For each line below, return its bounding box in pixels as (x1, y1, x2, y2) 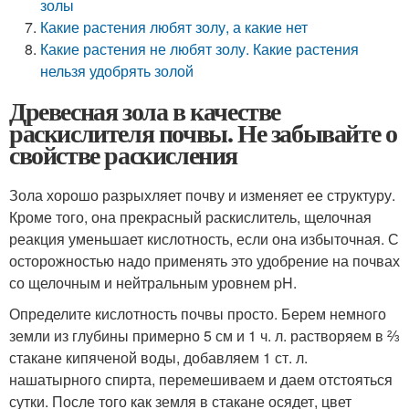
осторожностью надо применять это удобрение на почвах (9, 250, 400, 271)
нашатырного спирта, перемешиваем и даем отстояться (9, 369, 393, 390)
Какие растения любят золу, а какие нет (40, 16, 309, 37)
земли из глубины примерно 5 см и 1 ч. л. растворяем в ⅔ (9, 325, 399, 346)
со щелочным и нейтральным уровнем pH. (9, 272, 297, 293)
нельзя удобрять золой (40, 60, 194, 81)
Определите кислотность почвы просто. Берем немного (9, 303, 386, 324)
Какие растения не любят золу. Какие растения (40, 38, 360, 59)
